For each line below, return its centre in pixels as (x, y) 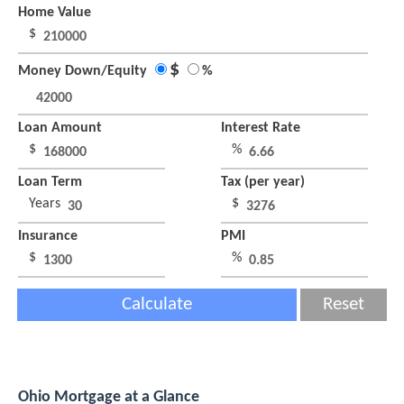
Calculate (157, 305)
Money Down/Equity (84, 72)
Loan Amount (60, 129)
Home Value (55, 13)
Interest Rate (261, 129)
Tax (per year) (263, 183)
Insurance (48, 237)
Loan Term (50, 183)
